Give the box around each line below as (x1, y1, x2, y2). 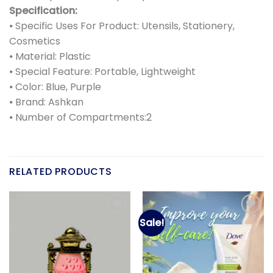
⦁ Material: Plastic (9, 49, 91, 64)
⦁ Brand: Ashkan (9, 95, 83, 110)
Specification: (9, 4, 77, 18)
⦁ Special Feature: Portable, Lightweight (9, 65, 196, 79)
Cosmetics (9, 34, 60, 49)
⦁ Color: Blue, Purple (9, 80, 101, 94)
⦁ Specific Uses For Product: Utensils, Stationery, (9, 19, 235, 34)
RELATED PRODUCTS (9, 165, 112, 179)
